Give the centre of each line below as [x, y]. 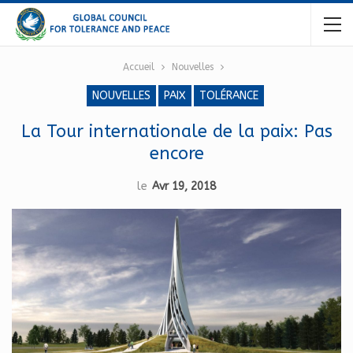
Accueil [138, 67]
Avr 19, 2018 [184, 186]
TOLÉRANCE [229, 96]
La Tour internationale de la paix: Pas [176, 132]
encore [176, 154]
